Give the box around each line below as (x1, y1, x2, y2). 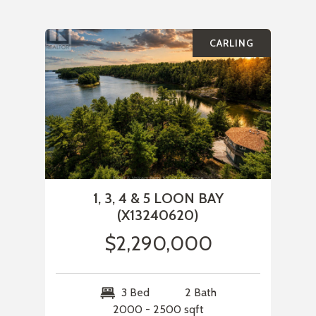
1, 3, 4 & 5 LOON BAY (92, 190, 224, 207)
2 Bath (184, 286, 217, 300)
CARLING (209, 37, 254, 50)
